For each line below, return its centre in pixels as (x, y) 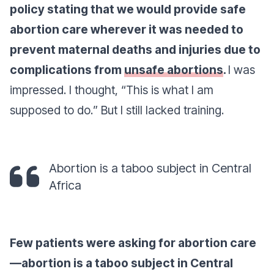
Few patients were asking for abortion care (133, 243)
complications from (67, 70)
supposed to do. (51, 110)
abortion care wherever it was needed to (127, 29)
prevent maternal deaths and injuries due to (135, 50)
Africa (65, 185)
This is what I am (170, 90)
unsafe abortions (174, 70)
